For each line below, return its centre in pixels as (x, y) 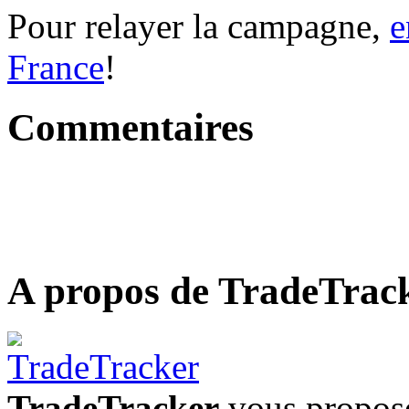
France (56, 67)
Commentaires (131, 128)
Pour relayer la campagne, (199, 26)
